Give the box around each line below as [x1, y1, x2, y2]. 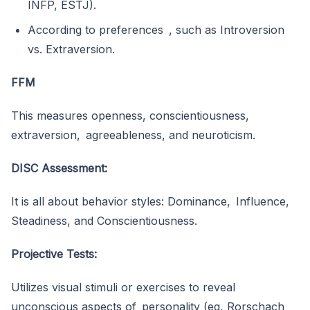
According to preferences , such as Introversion [28, 23, 284, 37]
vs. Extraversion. [28, 42, 115, 57]
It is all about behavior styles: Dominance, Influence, [11, 194, 289, 209]
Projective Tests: [11, 247, 97, 262]
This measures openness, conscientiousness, [11, 109, 249, 123]
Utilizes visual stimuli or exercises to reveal [11, 280, 235, 295]
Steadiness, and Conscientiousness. [11, 214, 197, 228]
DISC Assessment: [11, 161, 107, 176]
